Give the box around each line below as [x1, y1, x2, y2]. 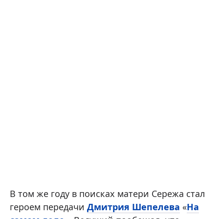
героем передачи [10, 201, 87, 213]
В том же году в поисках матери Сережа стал [10, 188, 205, 200]
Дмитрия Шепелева [87, 201, 180, 213]
